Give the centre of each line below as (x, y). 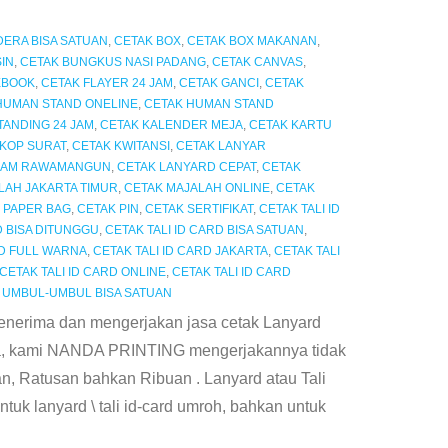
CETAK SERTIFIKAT (198, 209)
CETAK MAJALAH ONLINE (196, 188)
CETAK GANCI (218, 83)
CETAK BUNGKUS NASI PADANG (112, 62)
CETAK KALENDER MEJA (171, 125)
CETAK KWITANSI (120, 146)
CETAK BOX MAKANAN (251, 41)
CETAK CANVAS (257, 62)
